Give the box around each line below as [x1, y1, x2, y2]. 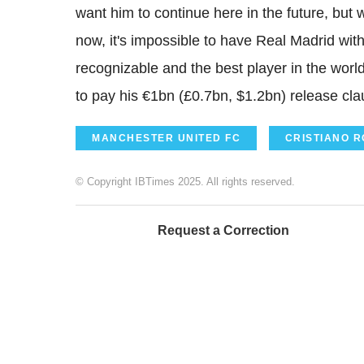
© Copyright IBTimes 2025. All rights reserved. [76, 175, 295, 188]
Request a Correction [158, 223, 289, 237]
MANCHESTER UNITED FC [92, 132, 240, 144]
